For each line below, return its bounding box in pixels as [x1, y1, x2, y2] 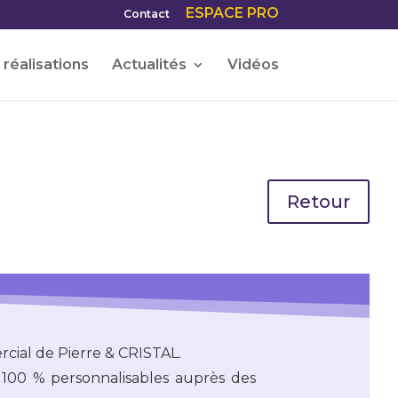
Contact [123, 7, 170, 20]
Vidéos [227, 56, 279, 73]
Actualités [111, 56, 187, 73]
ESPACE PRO [185, 4, 279, 21]
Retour [286, 190, 350, 212]
